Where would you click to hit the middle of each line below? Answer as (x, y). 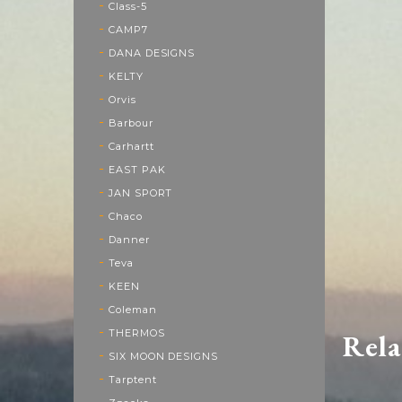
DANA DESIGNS (152, 52)
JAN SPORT (140, 192)
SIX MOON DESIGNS (163, 356)
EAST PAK (137, 169)
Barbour (131, 122)
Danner (129, 239)
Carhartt (131, 146)
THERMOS (136, 332)
